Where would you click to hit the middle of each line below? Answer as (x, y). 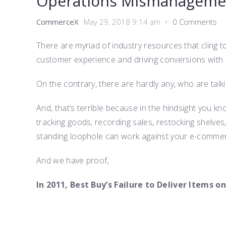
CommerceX (58, 22)
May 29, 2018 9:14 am (122, 22)
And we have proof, (73, 160)
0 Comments (195, 22)
